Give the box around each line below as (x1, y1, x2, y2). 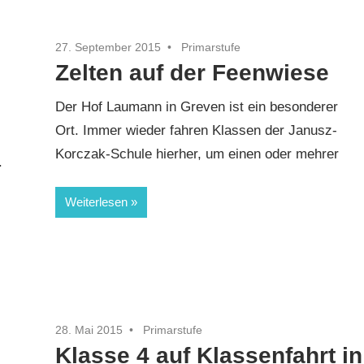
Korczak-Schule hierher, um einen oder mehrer (55, 146, 340, 162)
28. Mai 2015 (55, 323, 123, 336)
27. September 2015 (55, 40, 162, 54)
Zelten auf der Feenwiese (55, 59, 330, 85)
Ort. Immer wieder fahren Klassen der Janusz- (55, 123, 338, 139)
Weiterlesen (65, 194, 128, 209)
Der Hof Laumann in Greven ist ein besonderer (55, 99, 339, 115)
